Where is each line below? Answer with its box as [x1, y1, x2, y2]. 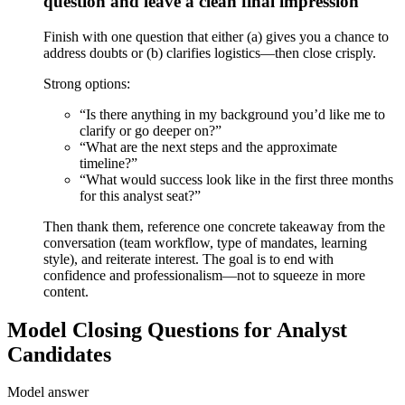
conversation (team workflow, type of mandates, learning [43, 234, 367, 250]
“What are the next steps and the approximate [80, 138, 337, 155]
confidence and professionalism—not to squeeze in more [43, 267, 365, 283]
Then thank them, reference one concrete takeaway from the [43, 218, 385, 234]
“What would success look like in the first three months [80, 171, 393, 187]
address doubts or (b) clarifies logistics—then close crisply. [43, 44, 376, 61]
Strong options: [43, 75, 130, 91]
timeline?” [80, 155, 137, 171]
